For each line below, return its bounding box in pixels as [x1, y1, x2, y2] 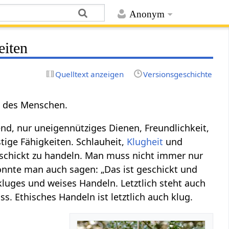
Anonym [129, 9, 165, 20]
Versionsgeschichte [143, 68, 212, 79]
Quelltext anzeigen [55, 68, 124, 79]
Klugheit [127, 135, 164, 148]
